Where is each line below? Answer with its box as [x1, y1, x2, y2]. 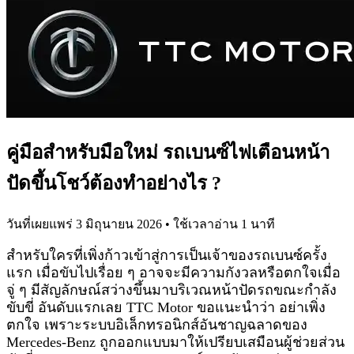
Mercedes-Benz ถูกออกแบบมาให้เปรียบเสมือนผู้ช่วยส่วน [6, 333, 345, 350]
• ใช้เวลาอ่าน [165, 217, 241, 231]
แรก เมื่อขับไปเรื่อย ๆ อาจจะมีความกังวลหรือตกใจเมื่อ [6, 264, 341, 281]
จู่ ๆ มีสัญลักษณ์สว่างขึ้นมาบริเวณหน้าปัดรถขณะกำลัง [6, 281, 337, 298]
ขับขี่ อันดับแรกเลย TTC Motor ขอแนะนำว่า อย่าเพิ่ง [6, 299, 326, 315]
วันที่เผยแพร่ [6, 217, 73, 231]
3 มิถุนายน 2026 [76, 217, 162, 231]
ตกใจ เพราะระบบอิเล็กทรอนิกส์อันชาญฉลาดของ [6, 316, 307, 333]
